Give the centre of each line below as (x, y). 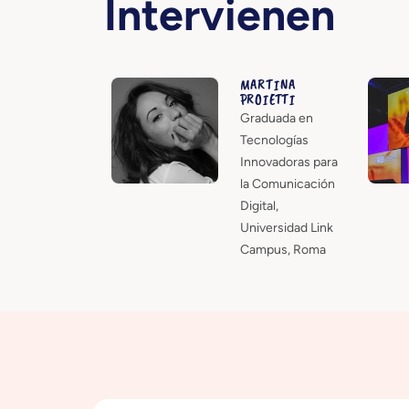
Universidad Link (286, 227)
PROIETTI (267, 99)
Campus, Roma (283, 249)
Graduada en (276, 118)
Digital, (259, 205)
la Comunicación (287, 184)
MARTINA (268, 84)
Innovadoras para (288, 162)
